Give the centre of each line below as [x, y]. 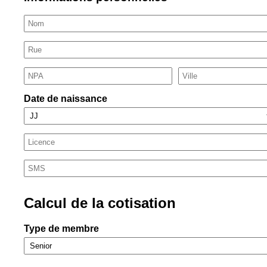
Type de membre [61, 229]
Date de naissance [66, 99]
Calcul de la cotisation [100, 203]
